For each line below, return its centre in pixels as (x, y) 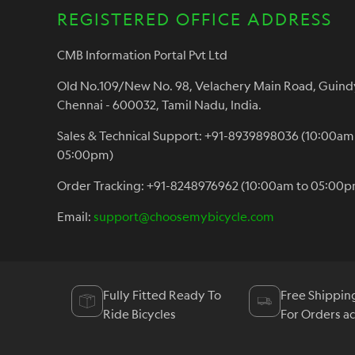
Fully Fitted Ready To (162, 295)
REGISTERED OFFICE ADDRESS (195, 19)
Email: (75, 217)
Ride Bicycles (139, 314)
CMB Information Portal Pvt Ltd (142, 55)
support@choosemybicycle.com (184, 217)
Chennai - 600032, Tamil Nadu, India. (159, 105)
